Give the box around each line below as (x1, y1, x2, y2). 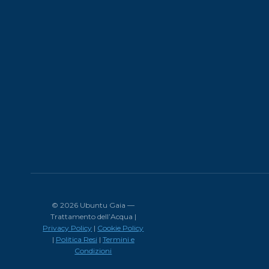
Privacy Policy (43, 223, 92, 232)
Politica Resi (55, 235, 97, 244)
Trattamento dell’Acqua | (50, 212, 136, 221)
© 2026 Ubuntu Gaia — (52, 201, 135, 210)
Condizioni (74, 246, 112, 255)
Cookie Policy (97, 223, 144, 232)
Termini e (102, 235, 134, 244)
